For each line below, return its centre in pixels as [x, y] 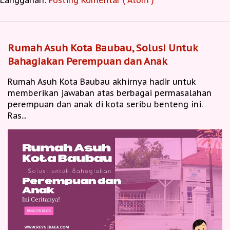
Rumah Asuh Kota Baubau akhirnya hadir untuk [102, 82]
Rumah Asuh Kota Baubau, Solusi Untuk [103, 48]
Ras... [17, 116]
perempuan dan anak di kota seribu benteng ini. [105, 104]
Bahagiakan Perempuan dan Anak [88, 61]
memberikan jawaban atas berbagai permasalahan [110, 93]
